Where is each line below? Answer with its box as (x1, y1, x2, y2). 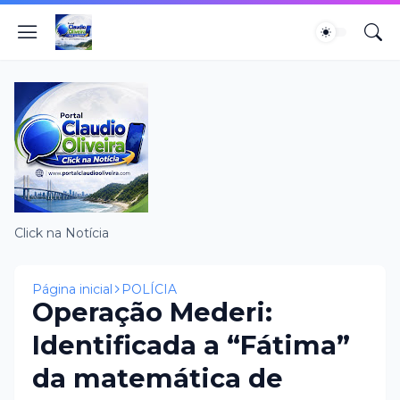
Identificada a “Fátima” (32, 329, 350, 361)
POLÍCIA (121, 281, 177, 297)
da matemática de (32, 362, 283, 394)
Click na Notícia (14, 225, 109, 241)
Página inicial (32, 281, 112, 297)
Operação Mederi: (32, 296, 272, 328)
